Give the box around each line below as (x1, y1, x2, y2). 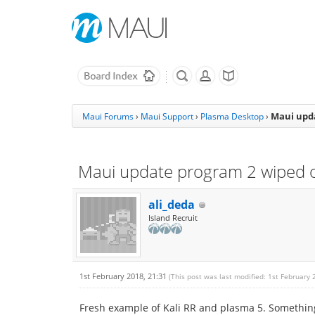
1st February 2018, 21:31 (79, 271, 169, 281)
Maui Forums (82, 110, 134, 122)
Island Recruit (148, 212, 198, 223)
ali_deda (148, 197, 195, 212)
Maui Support (141, 110, 193, 122)
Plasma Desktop (200, 110, 264, 122)
